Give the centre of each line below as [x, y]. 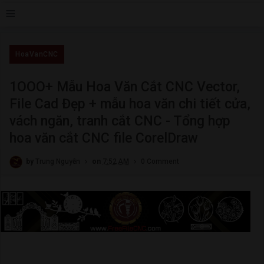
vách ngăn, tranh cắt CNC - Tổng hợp [120, 121]
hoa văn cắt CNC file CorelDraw [104, 138]
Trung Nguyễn [58, 162]
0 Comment [160, 162]
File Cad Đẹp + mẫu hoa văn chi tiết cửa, [130, 104]
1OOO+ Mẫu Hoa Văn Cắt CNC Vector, [125, 87]
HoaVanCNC [37, 54]
